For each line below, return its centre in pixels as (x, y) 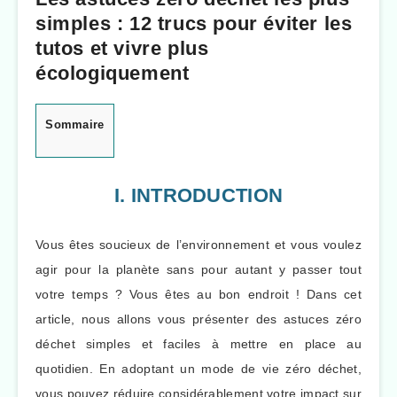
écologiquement (113, 74)
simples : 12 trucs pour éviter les (194, 24)
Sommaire (75, 125)
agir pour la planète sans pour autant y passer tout (198, 269)
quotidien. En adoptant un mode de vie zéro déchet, (198, 368)
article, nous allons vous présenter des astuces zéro (198, 319)
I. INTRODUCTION (198, 196)
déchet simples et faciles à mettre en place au (198, 343)
